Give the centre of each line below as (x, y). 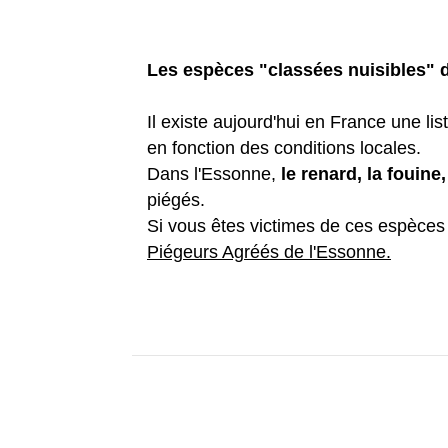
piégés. (176, 200)
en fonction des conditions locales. (284, 148)
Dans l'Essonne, (214, 174)
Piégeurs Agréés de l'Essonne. (269, 252)
